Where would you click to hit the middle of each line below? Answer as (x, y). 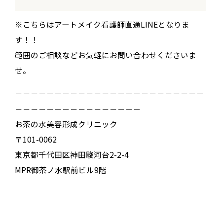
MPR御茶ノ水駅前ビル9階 (60, 169)
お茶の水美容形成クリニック (66, 124)
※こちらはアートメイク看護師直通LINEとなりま (102, 24)
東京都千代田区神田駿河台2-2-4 (72, 154)
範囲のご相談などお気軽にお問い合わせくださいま (105, 55)
